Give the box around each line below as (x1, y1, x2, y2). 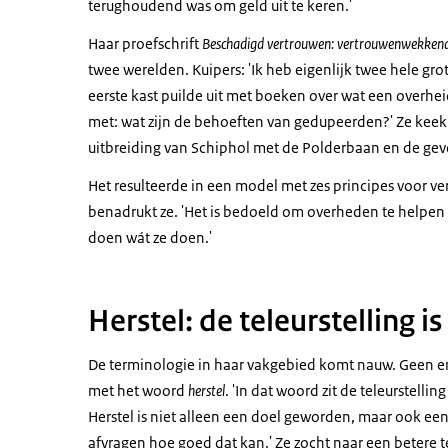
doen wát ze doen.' (88, 228, 212, 247)
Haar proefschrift (88, 34, 202, 53)
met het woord (88, 381, 188, 400)
